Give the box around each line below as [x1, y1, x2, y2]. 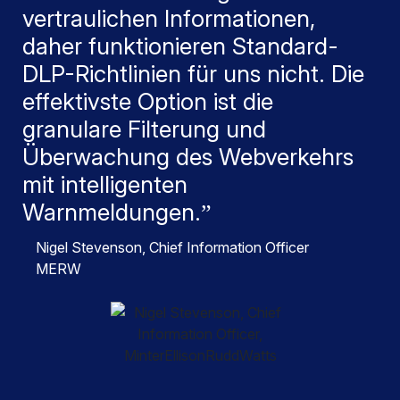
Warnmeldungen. [22, 197, 201, 226]
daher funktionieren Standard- [22, 31, 338, 60]
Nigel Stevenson [36, 237, 142, 256]
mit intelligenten [22, 170, 187, 198]
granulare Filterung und [22, 114, 266, 143]
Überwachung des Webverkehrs [22, 142, 354, 171]
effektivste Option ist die [22, 87, 273, 115]
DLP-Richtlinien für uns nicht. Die [22, 59, 364, 87]
